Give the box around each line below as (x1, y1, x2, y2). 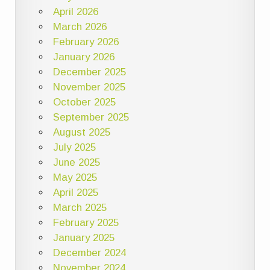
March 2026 (52, 20, 107, 33)
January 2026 (52, 51, 115, 63)
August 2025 (52, 126, 110, 138)
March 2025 (52, 201, 107, 213)
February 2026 (52, 36, 119, 48)
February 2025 (52, 216, 119, 228)
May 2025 (52, 171, 97, 183)
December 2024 (52, 246, 126, 259)
